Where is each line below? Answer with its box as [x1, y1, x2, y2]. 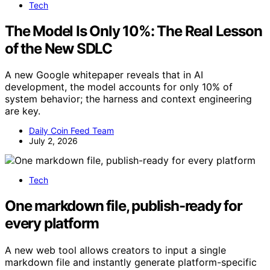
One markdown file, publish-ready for [5, 197, 242, 215]
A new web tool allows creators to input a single [5, 244, 226, 257]
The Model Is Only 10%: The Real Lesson [5, 22, 262, 40]
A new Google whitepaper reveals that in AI [5, 69, 203, 81]
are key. [5, 105, 40, 118]
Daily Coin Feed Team [29, 125, 114, 136]
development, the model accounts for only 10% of [5, 81, 233, 93]
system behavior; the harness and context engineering [5, 93, 252, 105]
